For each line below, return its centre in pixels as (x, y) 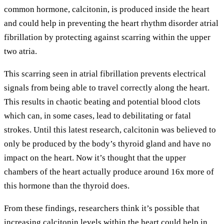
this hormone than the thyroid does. (67, 186)
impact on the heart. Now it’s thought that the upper (95, 158)
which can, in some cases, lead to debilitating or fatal (97, 116)
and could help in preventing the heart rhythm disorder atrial (111, 23)
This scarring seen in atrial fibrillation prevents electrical (105, 74)
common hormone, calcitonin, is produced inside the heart (107, 9)
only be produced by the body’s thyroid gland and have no (107, 144)
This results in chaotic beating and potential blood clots (102, 102)
